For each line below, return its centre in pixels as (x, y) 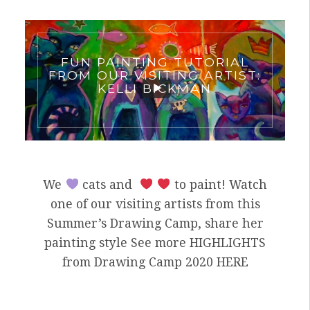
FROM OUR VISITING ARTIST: (155, 75)
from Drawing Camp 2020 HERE (155, 262)
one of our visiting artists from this (155, 204)
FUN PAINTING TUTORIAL (155, 62)
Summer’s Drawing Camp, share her (155, 223)
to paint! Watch (219, 184)
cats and (109, 184)
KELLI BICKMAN (155, 89)
